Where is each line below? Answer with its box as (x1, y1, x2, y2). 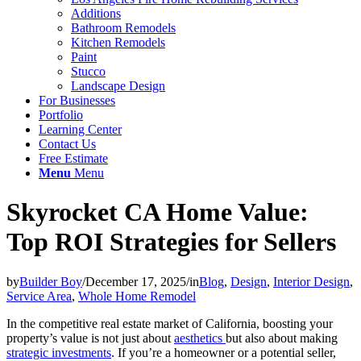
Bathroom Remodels (71, 21, 176, 35)
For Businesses (39, 93, 115, 107)
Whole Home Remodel (78, 288, 196, 303)
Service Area (6, 288, 72, 303)
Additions (71, 6, 121, 20)
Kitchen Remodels (71, 35, 165, 49)
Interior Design (273, 274, 350, 288)
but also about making (226, 330, 338, 345)
